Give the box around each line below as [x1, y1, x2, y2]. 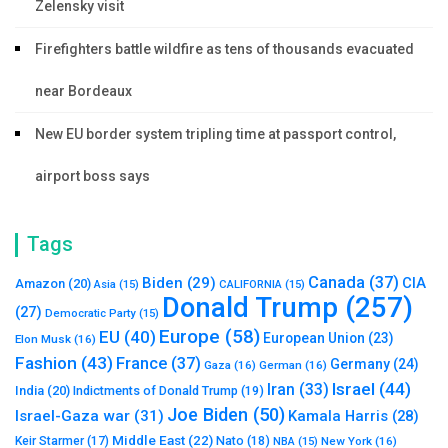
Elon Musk [15, 331, 71, 346]
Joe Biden [167, 403, 248, 425]
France [116, 353, 167, 373]
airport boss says [35, 167, 150, 184]
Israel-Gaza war [15, 406, 130, 425]
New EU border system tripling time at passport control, [35, 125, 396, 142]
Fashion [15, 352, 77, 373]
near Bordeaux [35, 82, 132, 99]
